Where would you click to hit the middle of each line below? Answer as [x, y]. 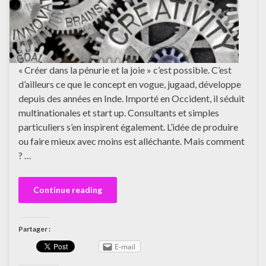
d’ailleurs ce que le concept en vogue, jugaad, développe [130, 84]
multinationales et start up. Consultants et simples [119, 113]
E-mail [125, 247]
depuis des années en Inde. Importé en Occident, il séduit [132, 99]
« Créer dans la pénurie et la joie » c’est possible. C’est [125, 70]
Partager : [34, 229]
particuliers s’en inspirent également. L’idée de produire [128, 127]
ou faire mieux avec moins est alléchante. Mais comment [132, 141]
